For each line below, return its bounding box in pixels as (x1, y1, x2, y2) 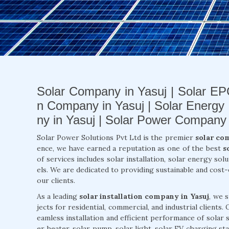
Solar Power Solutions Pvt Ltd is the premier (37, 133, 195, 143)
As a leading (37, 192, 80, 201)
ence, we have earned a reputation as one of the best (37, 144, 223, 153)
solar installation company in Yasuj (79, 192, 210, 201)
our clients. (37, 176, 75, 186)
